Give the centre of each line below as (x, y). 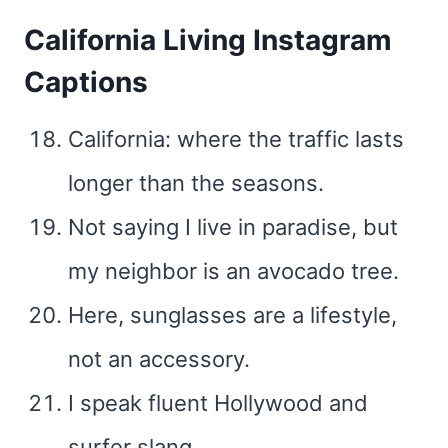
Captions (86, 82)
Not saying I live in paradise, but (233, 227)
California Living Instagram (208, 40)
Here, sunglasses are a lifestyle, (232, 315)
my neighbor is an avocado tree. (233, 271)
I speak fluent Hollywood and (218, 403)
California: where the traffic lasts (236, 139)
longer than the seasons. (196, 183)
